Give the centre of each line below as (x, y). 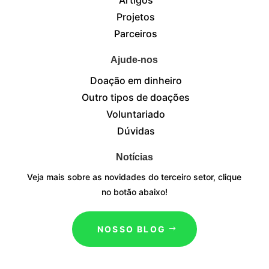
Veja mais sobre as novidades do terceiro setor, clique (134, 177)
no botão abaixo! (134, 192)
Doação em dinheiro (136, 80)
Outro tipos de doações (136, 97)
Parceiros (136, 33)
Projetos (136, 17)
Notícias (134, 157)
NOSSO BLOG (131, 229)
